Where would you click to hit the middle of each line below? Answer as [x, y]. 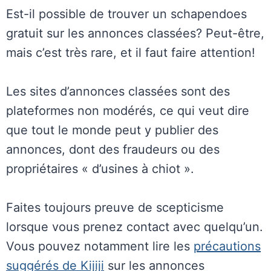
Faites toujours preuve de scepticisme [115, 208]
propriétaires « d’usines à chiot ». [100, 169]
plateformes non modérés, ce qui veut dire [128, 111]
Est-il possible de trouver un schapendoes [126, 14]
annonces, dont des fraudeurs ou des [113, 150]
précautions [227, 247]
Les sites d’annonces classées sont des [118, 92]
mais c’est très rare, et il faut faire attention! [131, 53]
